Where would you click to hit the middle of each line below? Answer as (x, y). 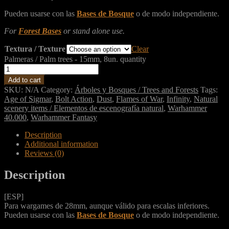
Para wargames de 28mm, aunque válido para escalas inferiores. (107, 205)
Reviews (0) (44, 153)
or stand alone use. (93, 31)
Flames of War (139, 99)
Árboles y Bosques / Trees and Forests (136, 89)
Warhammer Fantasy (64, 117)
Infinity (178, 99)
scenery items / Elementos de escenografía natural (84, 108)
